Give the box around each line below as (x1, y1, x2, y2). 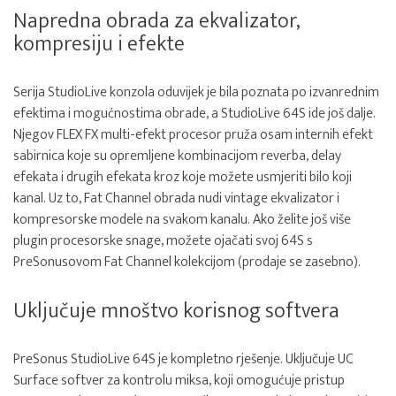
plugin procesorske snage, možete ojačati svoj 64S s (13, 229, 313, 253)
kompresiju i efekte (13, 27, 185, 62)
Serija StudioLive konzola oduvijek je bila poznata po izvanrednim (13, 80, 379, 104)
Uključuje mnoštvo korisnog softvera (13, 293, 339, 329)
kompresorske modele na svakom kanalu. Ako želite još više (13, 208, 351, 232)
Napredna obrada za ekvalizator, (13, 4, 301, 39)
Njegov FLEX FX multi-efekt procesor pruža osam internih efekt (13, 123, 373, 147)
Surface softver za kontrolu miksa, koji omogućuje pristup (13, 369, 345, 392)
